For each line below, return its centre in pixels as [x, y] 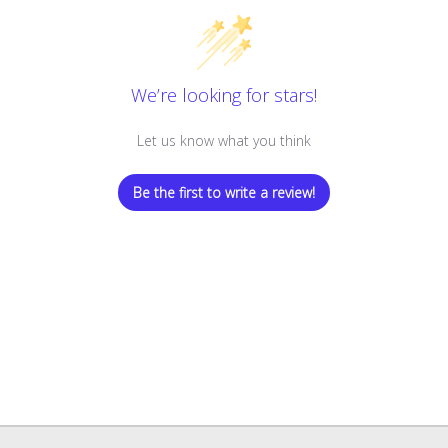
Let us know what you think [224, 140]
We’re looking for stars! [224, 94]
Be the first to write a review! [224, 192]
